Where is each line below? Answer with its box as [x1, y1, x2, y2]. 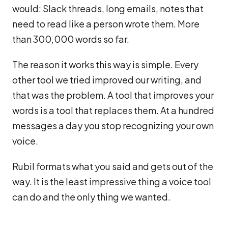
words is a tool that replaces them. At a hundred [12, 104, 214, 116]
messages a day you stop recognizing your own [12, 120, 214, 131]
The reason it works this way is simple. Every [12, 59, 198, 70]
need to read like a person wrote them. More [12, 18, 199, 30]
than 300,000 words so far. [12, 33, 129, 45]
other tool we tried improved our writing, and [12, 74, 202, 85]
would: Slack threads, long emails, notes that [12, 3, 204, 14]
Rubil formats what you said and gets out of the [12, 160, 213, 172]
